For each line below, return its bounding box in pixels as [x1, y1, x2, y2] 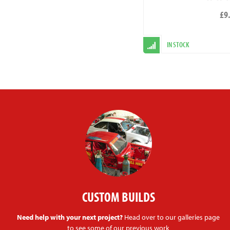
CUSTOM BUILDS [82, 188, 155, 205]
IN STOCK [166, 39, 189, 49]
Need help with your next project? [17, 212, 123, 222]
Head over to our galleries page [123, 212, 220, 222]
